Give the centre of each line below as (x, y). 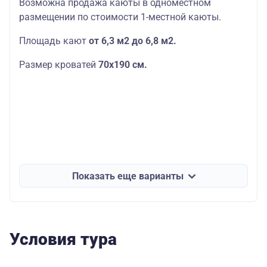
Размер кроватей (59, 64)
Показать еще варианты (128, 176)
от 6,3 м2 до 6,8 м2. (133, 41)
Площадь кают (54, 41)
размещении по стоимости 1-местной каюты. (120, 17)
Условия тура (63, 240)
